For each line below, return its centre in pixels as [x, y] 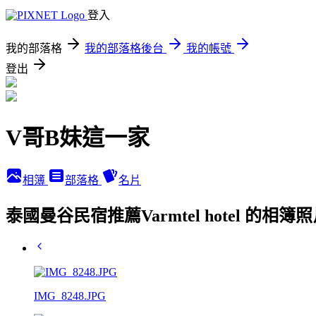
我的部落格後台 [124, 48]
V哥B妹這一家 [78, 138]
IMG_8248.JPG [70, 296]
